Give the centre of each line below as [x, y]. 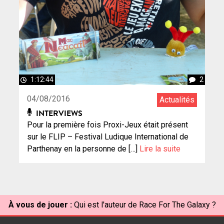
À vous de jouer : [40, 204]
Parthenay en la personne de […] [83, 148]
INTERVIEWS [58, 113]
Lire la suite [160, 148]
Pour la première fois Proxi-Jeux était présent [107, 124]
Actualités [177, 99]
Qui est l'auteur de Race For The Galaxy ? [145, 204]
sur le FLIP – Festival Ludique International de [108, 136]
